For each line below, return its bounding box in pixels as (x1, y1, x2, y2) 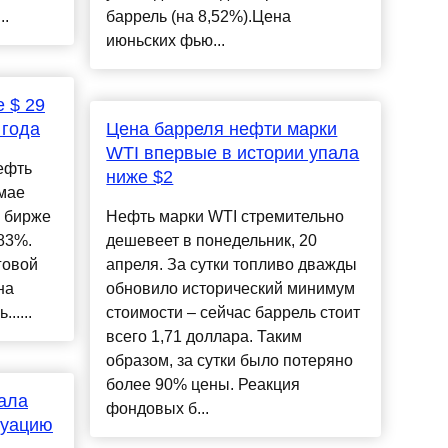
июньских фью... (106, 32, 226, 50)
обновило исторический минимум (106, 280, 356, 298)
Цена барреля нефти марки (106, 119, 338, 140)
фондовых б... (106, 400, 210, 418)
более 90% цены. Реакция (106, 376, 301, 394)
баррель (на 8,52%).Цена (106, 8, 292, 26)
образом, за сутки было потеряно (106, 352, 354, 370)
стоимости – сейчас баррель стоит (106, 304, 361, 322)
